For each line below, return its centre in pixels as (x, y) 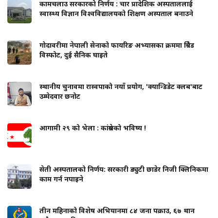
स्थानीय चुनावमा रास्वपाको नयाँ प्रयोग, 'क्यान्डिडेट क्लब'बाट (121, 86)
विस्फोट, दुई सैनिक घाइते (73, 54)
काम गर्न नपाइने (61, 179)
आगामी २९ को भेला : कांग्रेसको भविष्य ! (93, 127)
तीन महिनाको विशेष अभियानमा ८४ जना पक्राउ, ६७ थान (117, 210)
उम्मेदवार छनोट (60, 96)
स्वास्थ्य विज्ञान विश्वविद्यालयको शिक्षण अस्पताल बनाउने (116, 13)
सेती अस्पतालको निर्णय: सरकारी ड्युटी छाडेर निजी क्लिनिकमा (124, 169)
